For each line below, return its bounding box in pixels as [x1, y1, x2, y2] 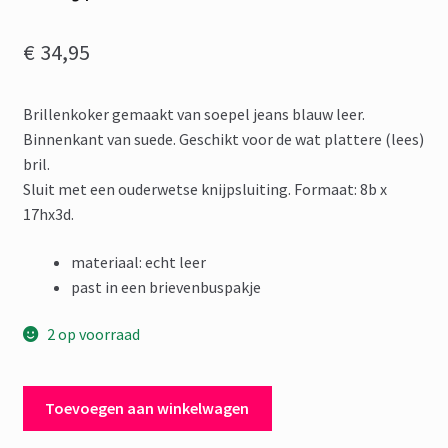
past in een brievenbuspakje [70, 276, 261, 297]
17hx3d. [22, 204, 74, 225]
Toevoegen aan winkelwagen [45, 397, 250, 418]
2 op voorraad [47, 324, 141, 345]
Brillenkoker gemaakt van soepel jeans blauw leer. [22, 104, 365, 125]
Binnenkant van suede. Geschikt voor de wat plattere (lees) [22, 129, 424, 150]
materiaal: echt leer [70, 251, 206, 272]
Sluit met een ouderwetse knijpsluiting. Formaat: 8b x [22, 179, 387, 200]
